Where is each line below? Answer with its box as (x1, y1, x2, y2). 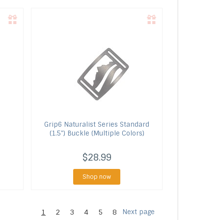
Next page (122, 208, 155, 216)
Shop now (82, 173, 111, 181)
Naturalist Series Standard (62, 120, 150, 129)
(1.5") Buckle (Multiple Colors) (49, 129, 144, 137)
